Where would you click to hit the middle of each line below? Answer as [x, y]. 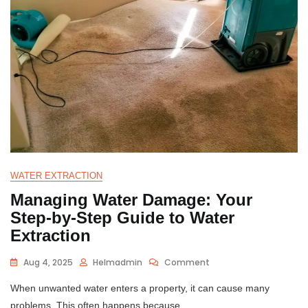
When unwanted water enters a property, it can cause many [140, 288]
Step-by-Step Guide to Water [122, 217]
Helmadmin [118, 262]
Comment [187, 262]
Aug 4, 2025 [48, 262]
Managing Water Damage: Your [131, 199]
